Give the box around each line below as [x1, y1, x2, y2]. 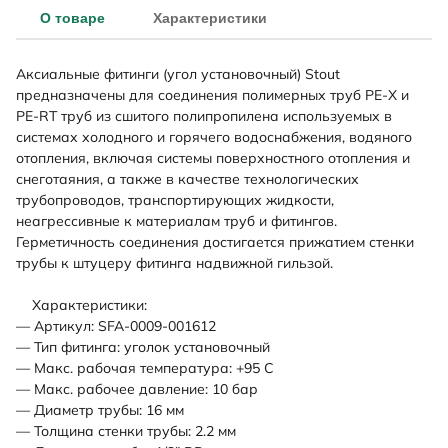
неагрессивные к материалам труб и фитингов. [16, 212, 337, 230]
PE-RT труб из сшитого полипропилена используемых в [16, 107, 392, 125]
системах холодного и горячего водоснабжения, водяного [16, 128, 412, 146]
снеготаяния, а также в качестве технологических [16, 170, 359, 188]
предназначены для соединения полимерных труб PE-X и [16, 86, 409, 104]
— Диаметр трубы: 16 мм [16, 401, 184, 419]
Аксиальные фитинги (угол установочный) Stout [16, 65, 340, 83]
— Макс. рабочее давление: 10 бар [16, 380, 258, 398]
